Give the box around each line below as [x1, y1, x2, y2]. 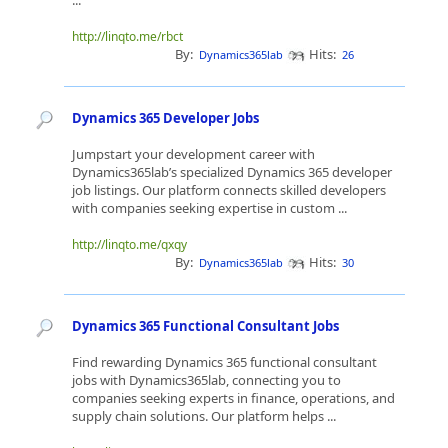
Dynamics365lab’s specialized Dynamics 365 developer [72, 163, 392, 181]
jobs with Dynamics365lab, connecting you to [72, 371, 341, 389]
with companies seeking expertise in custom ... [72, 199, 350, 217]
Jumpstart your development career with [72, 145, 315, 163]
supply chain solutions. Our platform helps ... [72, 407, 339, 425]
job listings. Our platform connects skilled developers [72, 181, 386, 199]
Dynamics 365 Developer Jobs [72, 109, 259, 127]
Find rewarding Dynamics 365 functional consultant [72, 353, 377, 371]
